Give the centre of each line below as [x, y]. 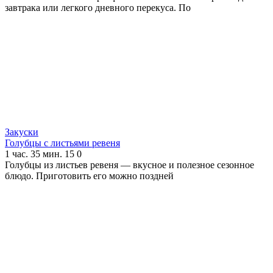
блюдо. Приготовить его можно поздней [89, 175]
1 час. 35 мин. [34, 154]
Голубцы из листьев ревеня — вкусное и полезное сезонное [129, 165]
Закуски [22, 132]
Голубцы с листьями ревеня [62, 143]
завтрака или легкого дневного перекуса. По [98, 7]
